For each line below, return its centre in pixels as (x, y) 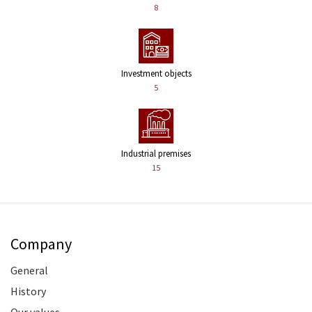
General (29, 271)
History (28, 291)
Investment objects (156, 73)
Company (41, 244)
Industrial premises (156, 153)
